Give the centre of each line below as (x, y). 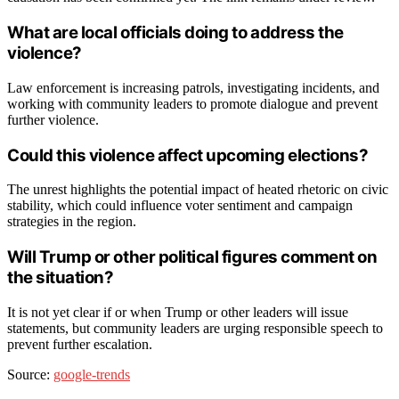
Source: (30, 374)
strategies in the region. (72, 222)
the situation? (61, 278)
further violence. (53, 119)
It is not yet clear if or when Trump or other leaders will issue (178, 312)
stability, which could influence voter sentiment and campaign (180, 206)
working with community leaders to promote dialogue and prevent (192, 103)
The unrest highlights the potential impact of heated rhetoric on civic (198, 190)
